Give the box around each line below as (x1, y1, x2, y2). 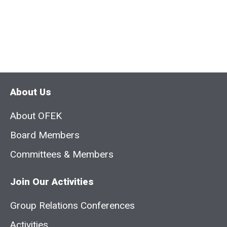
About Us (10, 85, 51, 100)
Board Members (10, 128, 80, 143)
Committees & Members (10, 147, 113, 162)
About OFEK (10, 109, 62, 124)
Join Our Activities (10, 175, 94, 190)
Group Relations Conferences (10, 199, 135, 213)
